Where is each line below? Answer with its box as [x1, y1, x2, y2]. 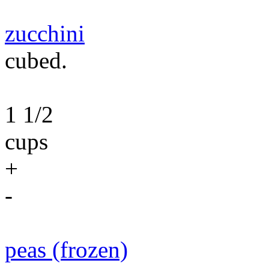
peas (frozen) [5, 237, 128, 262]
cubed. [5, 47, 67, 73]
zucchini [5, 20, 85, 46]
